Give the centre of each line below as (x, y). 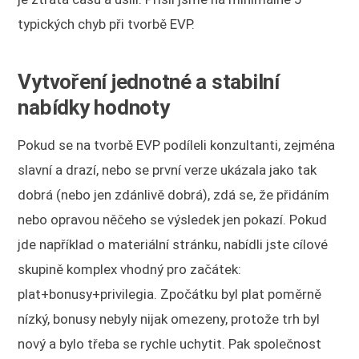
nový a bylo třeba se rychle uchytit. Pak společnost (170, 343)
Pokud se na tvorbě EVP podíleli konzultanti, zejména (177, 145)
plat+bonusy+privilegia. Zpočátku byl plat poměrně (170, 294)
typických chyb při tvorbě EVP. (107, 24)
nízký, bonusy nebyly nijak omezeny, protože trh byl (169, 319)
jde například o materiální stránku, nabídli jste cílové (173, 244)
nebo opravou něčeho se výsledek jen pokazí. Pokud (173, 219)
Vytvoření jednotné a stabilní (149, 81)
